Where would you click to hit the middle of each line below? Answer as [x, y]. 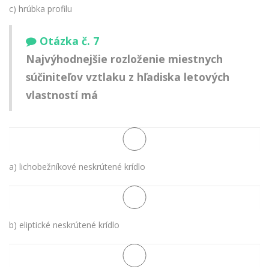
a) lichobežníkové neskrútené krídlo [77, 166]
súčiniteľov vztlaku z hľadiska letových [128, 77]
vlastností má [62, 95]
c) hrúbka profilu [41, 8]
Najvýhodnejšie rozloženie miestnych [124, 59]
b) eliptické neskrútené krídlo [64, 225]
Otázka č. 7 [69, 41]
